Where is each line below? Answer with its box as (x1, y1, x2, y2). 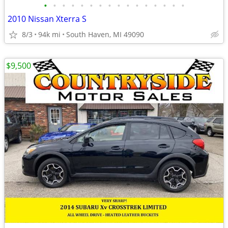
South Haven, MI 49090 (66, 30, 144, 39)
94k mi (38, 30, 61, 39)
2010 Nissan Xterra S (8, 13, 87, 24)
